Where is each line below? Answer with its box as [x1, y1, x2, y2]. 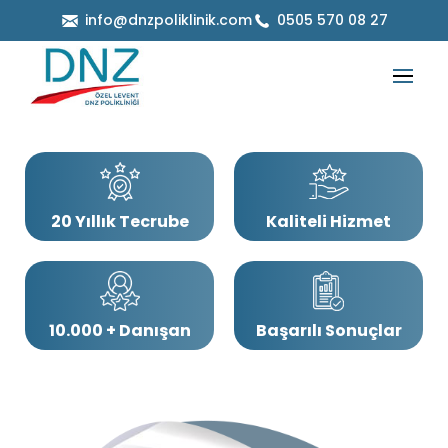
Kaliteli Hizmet [266, 209, 391, 233]
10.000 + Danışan [48, 318, 191, 342]
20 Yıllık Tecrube [50, 209, 189, 233]
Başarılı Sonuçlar [255, 318, 402, 342]
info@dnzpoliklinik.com [85, 10, 252, 30]
